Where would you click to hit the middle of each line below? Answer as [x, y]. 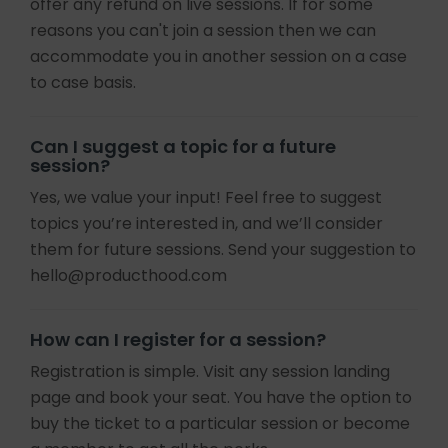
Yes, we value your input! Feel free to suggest [206, 198]
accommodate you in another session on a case [218, 57]
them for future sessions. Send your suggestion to [223, 250]
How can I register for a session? [178, 340]
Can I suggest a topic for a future [183, 147]
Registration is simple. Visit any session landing [210, 372]
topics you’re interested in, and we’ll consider [206, 224]
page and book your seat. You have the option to [221, 398]
